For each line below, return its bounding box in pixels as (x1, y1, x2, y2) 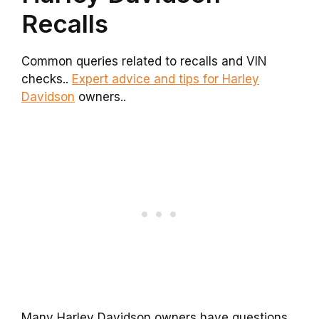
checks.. (21, 71, 72, 86)
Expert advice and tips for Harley (72, 71, 259, 86)
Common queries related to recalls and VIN (21, 53, 267, 68)
